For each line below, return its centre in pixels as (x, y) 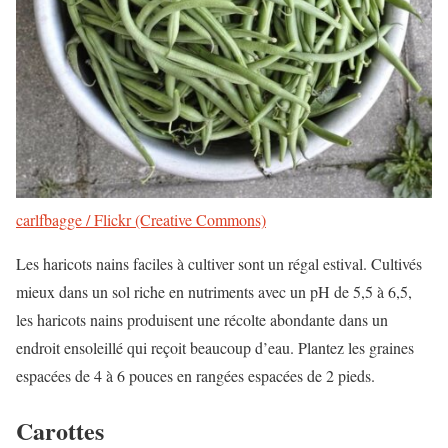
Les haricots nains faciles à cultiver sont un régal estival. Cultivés (219, 264)
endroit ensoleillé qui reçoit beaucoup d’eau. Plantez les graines (215, 348)
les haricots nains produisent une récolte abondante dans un (202, 320)
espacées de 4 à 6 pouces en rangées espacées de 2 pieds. (195, 376)
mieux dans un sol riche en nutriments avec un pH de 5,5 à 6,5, (214, 292)
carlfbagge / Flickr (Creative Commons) (141, 220)
